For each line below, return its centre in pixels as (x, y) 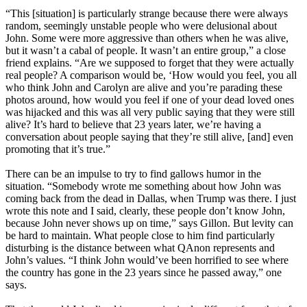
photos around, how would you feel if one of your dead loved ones (150, 100)
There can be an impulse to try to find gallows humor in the (133, 174)
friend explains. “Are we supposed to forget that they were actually (150, 63)
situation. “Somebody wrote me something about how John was (143, 186)
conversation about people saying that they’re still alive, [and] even (149, 137)
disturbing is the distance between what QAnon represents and (140, 248)
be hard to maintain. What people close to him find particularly (140, 236)
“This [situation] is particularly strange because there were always (147, 14)
